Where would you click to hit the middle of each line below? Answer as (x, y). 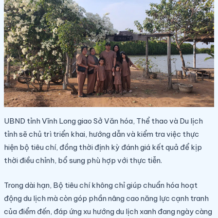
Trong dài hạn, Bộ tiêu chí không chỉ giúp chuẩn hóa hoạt (101, 185)
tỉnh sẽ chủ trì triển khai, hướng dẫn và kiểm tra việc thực (101, 134)
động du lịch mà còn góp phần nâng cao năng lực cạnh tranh (106, 198)
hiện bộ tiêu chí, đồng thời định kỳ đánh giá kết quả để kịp (103, 147)
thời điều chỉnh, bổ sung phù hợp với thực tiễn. (83, 160)
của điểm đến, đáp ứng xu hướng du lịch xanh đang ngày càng (108, 211)
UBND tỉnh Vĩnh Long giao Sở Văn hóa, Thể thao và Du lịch (103, 121)
